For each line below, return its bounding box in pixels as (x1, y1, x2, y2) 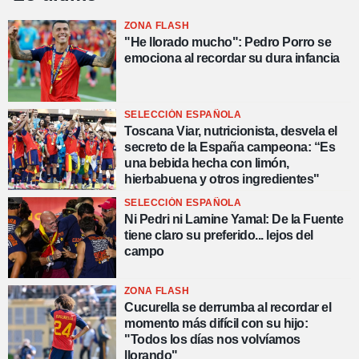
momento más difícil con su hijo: (124, 317, 308, 331)
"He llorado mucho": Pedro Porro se (124, 35, 331, 50)
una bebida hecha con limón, (124, 155, 289, 170)
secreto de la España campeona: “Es (124, 139, 335, 154)
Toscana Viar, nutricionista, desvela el (124, 123, 337, 138)
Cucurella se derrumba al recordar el (124, 301, 331, 315)
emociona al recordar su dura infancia (124, 51, 340, 66)
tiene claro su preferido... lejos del (124, 228, 313, 242)
